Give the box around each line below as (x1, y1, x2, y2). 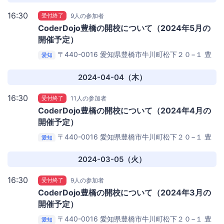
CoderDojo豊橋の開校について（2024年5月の (38, 23, 210, 33)
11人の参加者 (70, 94, 107, 102)
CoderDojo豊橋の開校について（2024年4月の (38, 105, 211, 115)
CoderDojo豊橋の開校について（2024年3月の (38, 187, 211, 198)
